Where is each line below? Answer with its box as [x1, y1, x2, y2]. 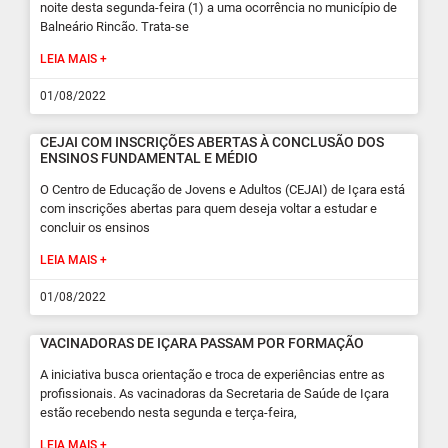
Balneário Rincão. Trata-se [40, 19, 189, 34]
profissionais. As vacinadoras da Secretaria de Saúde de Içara [40, 386, 389, 401]
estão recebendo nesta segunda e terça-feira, [40, 405, 297, 420]
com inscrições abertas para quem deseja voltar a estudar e [40, 201, 377, 216]
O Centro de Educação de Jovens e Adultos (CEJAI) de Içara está [40, 182, 405, 197]
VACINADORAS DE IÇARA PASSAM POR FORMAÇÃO [40, 335, 364, 351]
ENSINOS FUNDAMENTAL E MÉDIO [40, 150, 258, 166]
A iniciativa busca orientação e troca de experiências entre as [40, 367, 385, 382]
